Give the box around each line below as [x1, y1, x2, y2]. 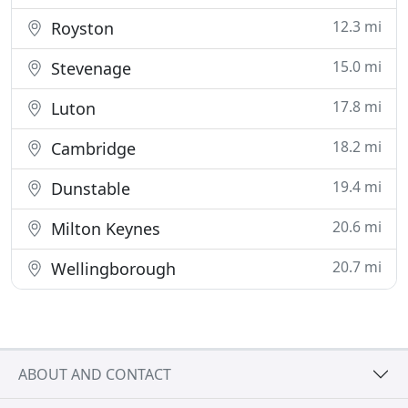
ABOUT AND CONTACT [18, 363, 171, 384]
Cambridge [46, 138, 136, 159]
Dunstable [46, 178, 130, 199]
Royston [46, 17, 114, 39]
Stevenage [46, 57, 131, 79]
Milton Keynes [46, 218, 160, 240]
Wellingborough [46, 258, 176, 280]
